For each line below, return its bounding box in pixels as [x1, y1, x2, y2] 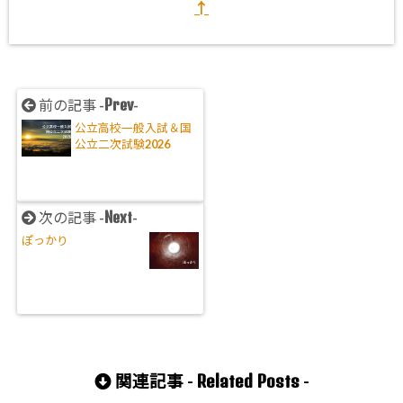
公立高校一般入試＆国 [75, 120, 193, 135]
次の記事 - [36, 208, 105, 226]
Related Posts [196, 370, 300, 391]
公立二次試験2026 [75, 136, 171, 151]
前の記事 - [36, 95, 105, 113]
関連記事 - [111, 371, 197, 391]
